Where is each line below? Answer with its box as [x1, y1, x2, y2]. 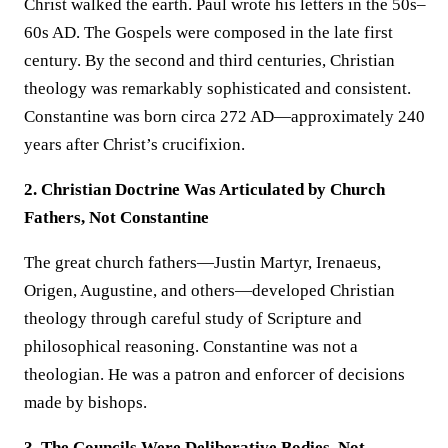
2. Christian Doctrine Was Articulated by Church [24, 179, 385, 199]
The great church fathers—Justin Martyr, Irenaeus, [24, 252, 381, 272]
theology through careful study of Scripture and [24, 308, 362, 328]
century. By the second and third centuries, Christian [24, 50, 395, 70]
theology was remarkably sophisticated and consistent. [24, 78, 411, 98]
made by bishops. [24, 392, 147, 412]
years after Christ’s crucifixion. [24, 134, 245, 154]
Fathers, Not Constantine [24, 207, 209, 227]
